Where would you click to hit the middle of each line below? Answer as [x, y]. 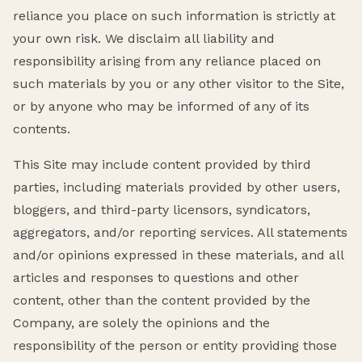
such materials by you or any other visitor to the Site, [179, 83]
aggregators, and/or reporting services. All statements [180, 232]
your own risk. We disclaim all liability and [144, 38]
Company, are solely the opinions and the [141, 322]
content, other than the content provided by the [162, 300]
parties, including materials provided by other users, [177, 187]
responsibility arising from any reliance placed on [167, 61]
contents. [42, 128]
